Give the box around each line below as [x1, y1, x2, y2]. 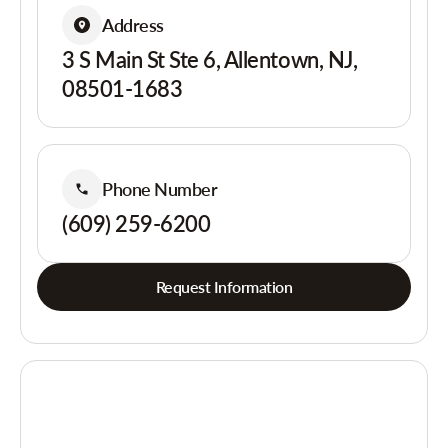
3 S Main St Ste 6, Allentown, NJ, [62, 46, 358, 73]
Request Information [155, 277, 293, 296]
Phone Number [102, 177, 218, 200]
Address [102, 13, 164, 36]
